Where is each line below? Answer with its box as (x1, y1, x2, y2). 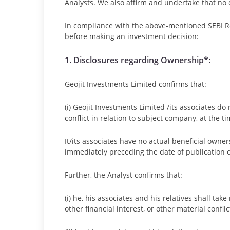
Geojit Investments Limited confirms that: (65, 79, 206, 89)
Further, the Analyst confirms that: (65, 170, 182, 180)
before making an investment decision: (65, 31, 199, 41)
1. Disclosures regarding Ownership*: (65, 54, 210, 66)
